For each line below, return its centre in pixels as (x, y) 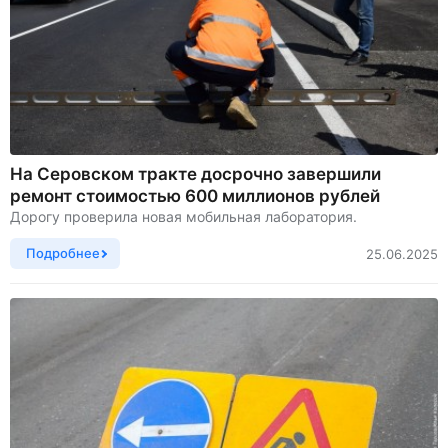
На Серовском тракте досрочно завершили (195, 174)
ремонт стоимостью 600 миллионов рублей (195, 196)
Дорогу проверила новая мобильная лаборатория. (183, 217)
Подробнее (63, 253)
